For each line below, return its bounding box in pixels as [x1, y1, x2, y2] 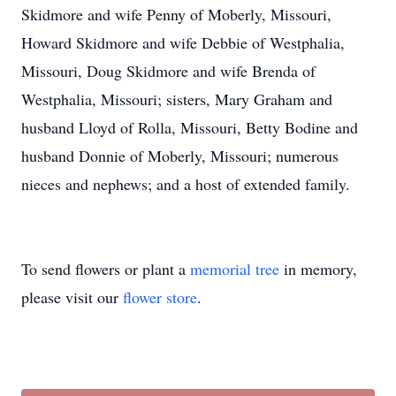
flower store [123, 286, 197, 308]
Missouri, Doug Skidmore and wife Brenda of [21, 60, 316, 81]
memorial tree [190, 258, 279, 279]
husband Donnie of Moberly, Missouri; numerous [21, 145, 339, 166]
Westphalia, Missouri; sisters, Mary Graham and [21, 88, 332, 110]
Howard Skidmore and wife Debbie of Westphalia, [21, 32, 345, 53]
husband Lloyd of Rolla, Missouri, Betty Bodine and [21, 117, 358, 138]
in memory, [279, 258, 357, 279]
